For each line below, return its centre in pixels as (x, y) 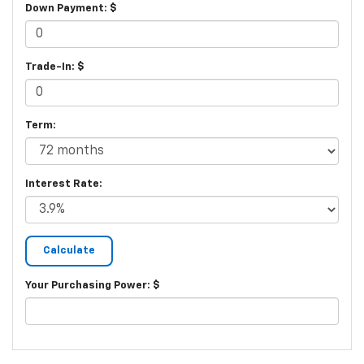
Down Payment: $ (71, 9)
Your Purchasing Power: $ (93, 286)
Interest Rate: (64, 184)
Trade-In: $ (55, 67)
